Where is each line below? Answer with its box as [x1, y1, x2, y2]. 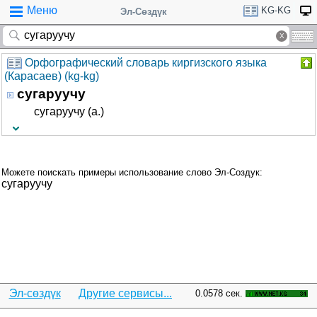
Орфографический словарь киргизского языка [25, 57, 267, 69]
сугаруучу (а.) [34, 105, 104, 117]
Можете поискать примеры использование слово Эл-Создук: [1, 167, 263, 178]
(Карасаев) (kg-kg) [4, 70, 99, 83]
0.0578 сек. [195, 288, 243, 299]
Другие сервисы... [79, 287, 172, 299]
